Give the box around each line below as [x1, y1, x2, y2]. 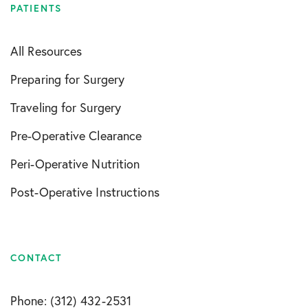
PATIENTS [10, 2, 62, 14]
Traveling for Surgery [10, 99, 122, 115]
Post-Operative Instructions [10, 184, 159, 200]
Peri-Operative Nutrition [10, 155, 140, 172]
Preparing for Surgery [10, 71, 125, 87]
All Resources [10, 43, 82, 59]
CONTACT [10, 252, 62, 264]
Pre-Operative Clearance [10, 127, 142, 144]
